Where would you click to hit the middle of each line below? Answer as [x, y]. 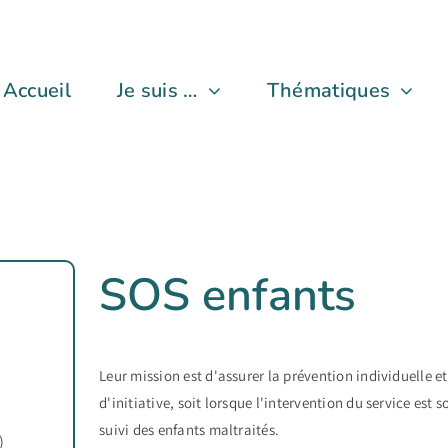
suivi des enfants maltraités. [189, 429]
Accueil [36, 91]
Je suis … [157, 91]
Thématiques [328, 91]
